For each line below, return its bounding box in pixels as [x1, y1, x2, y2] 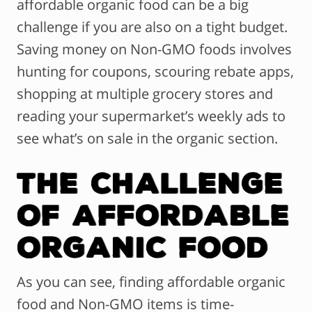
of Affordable [17, 201, 290, 228]
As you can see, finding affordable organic [17, 272, 286, 292]
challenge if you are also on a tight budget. [17, 17, 288, 37]
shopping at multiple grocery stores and [17, 84, 273, 104]
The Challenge [17, 169, 283, 196]
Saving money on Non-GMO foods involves [17, 40, 292, 59]
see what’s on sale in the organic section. [17, 129, 278, 148]
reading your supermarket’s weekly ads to [17, 107, 286, 126]
